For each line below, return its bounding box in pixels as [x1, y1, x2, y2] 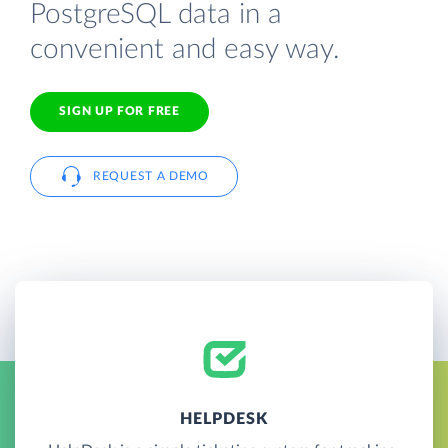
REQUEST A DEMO [93, 169, 209, 182]
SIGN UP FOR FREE [59, 105, 180, 118]
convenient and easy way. [30, 34, 340, 64]
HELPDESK [179, 410, 269, 427]
